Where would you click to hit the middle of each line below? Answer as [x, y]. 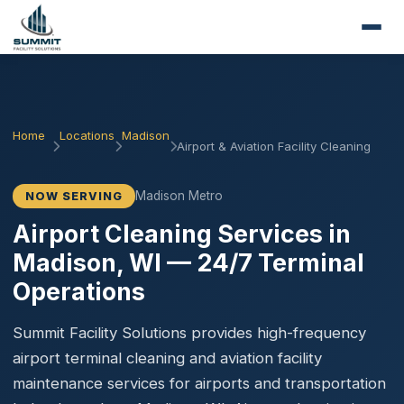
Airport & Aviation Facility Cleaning [274, 146]
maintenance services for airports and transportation [199, 383]
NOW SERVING [74, 196]
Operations [79, 291]
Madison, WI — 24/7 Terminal [188, 262]
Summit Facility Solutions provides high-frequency [189, 333]
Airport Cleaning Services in [182, 234]
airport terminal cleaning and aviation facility [167, 358]
